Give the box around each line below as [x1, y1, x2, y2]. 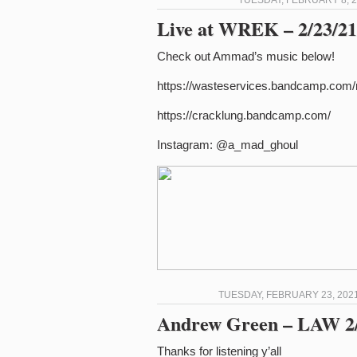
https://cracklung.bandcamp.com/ [157, 108, 331, 122]
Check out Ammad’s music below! [157, 49, 335, 63]
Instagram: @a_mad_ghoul [157, 138, 298, 151]
